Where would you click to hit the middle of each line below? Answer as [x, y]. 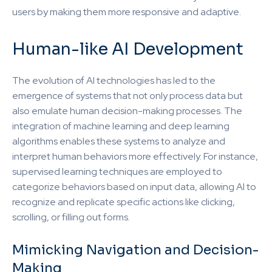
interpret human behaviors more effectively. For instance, [135, 156]
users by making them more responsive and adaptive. [127, 12]
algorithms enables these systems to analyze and [119, 141]
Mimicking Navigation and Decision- [135, 250]
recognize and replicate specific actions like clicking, [124, 202]
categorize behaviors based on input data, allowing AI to [134, 187]
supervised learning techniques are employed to [117, 172]
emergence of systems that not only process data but [127, 96]
